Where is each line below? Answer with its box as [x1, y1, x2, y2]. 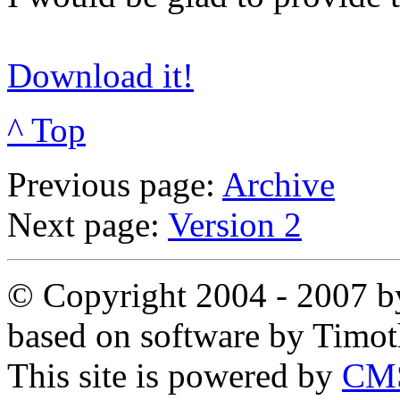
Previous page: [7, 164, 222, 204]
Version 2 [168, 204, 302, 244]
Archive [222, 164, 335, 204]
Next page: [7, 204, 168, 244]
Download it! [7, 55, 194, 95]
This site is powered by [7, 355, 342, 395]
